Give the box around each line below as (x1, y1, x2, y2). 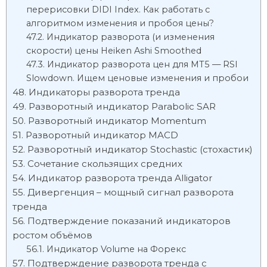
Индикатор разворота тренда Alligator (28, 172, 213, 184)
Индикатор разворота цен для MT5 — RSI (46, 59, 238, 70)
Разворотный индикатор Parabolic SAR (29, 101, 216, 112)
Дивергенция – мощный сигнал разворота (27, 187, 234, 198)
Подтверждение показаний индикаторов (27, 215, 231, 226)
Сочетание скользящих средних (27, 158, 182, 169)
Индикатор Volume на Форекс (46, 244, 186, 254)
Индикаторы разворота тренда (29, 86, 180, 98)
